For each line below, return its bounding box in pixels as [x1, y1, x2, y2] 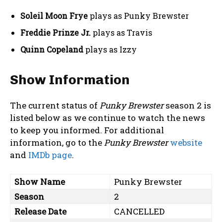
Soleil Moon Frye [20, 10, 88, 21]
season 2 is [164, 100, 211, 111]
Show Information [10, 72, 130, 88]
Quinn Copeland [20, 44, 83, 55]
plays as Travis [91, 27, 152, 38]
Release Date [14, 206, 66, 218]
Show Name [14, 176, 65, 188]
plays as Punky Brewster [88, 10, 189, 21]
